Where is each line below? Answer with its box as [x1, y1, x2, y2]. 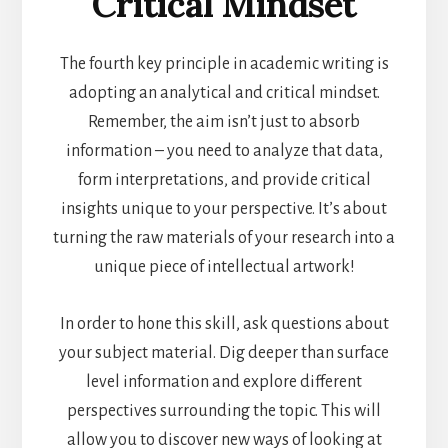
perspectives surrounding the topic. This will [67, 402, 381, 421]
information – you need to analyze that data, [65, 142, 383, 161]
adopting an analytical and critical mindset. [68, 84, 380, 103]
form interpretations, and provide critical [77, 171, 371, 190]
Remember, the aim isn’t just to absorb [88, 113, 360, 132]
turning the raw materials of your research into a [53, 229, 395, 248]
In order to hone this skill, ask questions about [59, 315, 389, 334]
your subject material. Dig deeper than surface [59, 344, 389, 363]
